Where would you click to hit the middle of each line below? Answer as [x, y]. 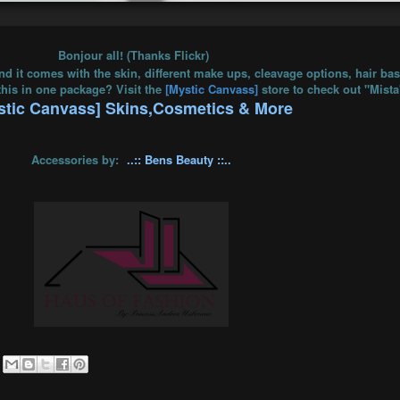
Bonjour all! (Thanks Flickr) [131, 54]
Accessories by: [77, 159]
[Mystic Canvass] [211, 88]
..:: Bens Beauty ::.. [179, 159]
